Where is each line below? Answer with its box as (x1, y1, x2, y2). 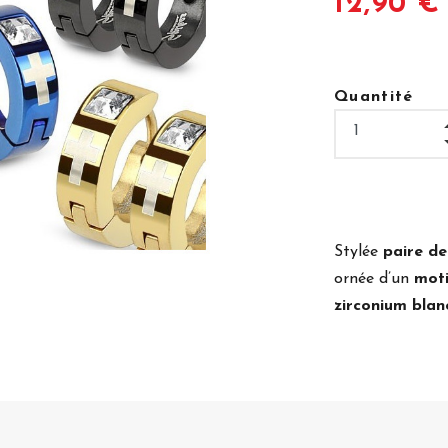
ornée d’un (334, 271, 414, 287)
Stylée (334, 244, 383, 260)
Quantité (334, 89, 414, 105)
